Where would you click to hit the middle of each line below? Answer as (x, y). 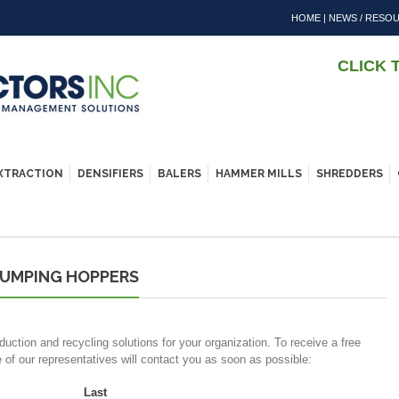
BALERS (179, 174)
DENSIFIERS (110, 174)
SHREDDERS (350, 174)
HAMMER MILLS (259, 174)
